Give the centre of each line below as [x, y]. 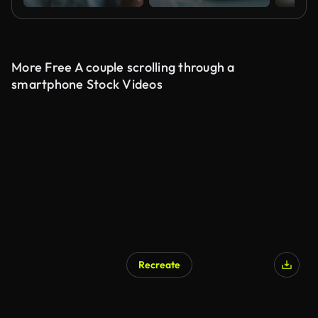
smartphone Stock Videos [87, 84]
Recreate [159, 265]
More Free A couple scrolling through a [123, 67]
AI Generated [61, 299]
